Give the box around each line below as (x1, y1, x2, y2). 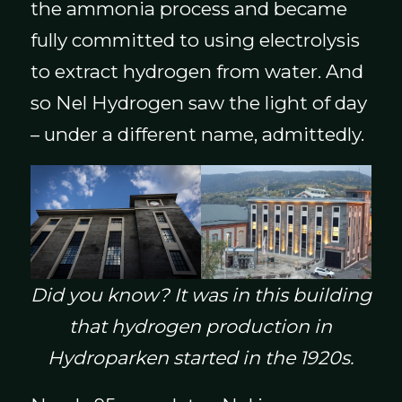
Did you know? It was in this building (30, 284, 371, 307)
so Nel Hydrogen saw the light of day (30, 91, 367, 114)
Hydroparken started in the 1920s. (48, 346, 354, 370)
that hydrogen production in (69, 315, 333, 338)
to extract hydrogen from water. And (30, 59, 363, 83)
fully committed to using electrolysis (30, 28, 360, 51)
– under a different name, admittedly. (30, 122, 364, 145)
